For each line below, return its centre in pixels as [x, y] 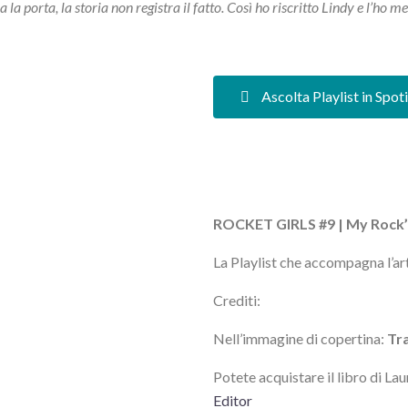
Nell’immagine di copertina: [300, 338]
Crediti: [237, 300]
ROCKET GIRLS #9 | [280, 223]
